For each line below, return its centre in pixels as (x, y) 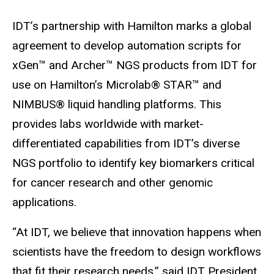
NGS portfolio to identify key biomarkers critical (133, 163)
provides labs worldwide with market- (108, 124)
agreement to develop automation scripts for (127, 46)
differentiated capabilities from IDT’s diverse (126, 144)
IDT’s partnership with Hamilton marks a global (132, 26)
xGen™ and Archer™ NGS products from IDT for (135, 65)
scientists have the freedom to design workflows (137, 252)
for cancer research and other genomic (113, 183)
